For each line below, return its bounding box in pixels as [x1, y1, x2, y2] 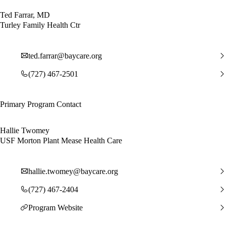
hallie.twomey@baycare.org [28, 166, 118, 176]
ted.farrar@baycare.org [28, 51, 102, 60]
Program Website [28, 203, 83, 212]
